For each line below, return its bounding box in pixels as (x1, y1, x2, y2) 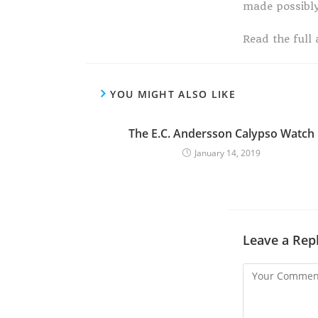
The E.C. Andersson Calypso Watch (128, 126, 314, 141)
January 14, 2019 (194, 147, 261, 159)
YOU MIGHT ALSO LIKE (110, 87, 236, 101)
